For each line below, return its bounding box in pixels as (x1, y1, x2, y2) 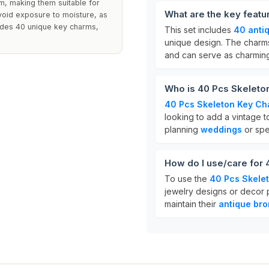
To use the (165, 174, 210, 184)
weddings (201, 124, 242, 134)
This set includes (165, 25, 234, 35)
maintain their (165, 199, 219, 209)
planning (165, 124, 201, 134)
